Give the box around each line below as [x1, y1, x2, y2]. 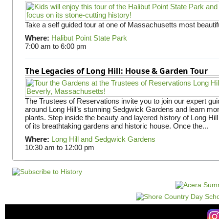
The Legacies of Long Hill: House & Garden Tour [24, 65, 208, 76]
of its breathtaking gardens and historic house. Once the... [24, 121, 208, 130]
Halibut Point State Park [51, 33, 127, 42]
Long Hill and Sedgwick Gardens [51, 134, 155, 143]
